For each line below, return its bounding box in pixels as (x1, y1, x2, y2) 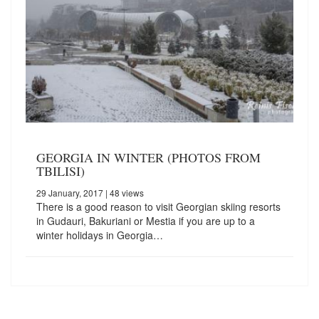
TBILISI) (36, 162, 85, 180)
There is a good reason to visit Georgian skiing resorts (36, 199, 281, 214)
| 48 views (103, 187, 144, 199)
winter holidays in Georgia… (36, 228, 163, 243)
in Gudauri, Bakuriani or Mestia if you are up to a (36, 214, 255, 229)
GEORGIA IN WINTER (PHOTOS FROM (36, 149, 261, 167)
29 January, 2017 (36, 187, 103, 199)
